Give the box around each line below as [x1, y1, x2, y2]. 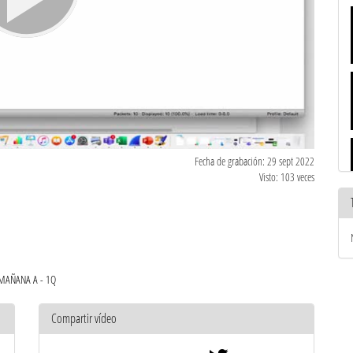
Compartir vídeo [51, 309, 117, 327]
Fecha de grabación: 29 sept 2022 [195, 153, 314, 169]
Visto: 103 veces [259, 169, 314, 184]
